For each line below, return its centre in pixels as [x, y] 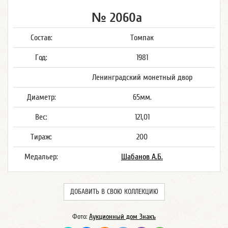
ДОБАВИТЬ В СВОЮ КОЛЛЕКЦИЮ [114, 192]
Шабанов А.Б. [142, 157]
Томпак [142, 38]
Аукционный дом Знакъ [122, 217]
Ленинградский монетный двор [142, 77]
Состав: [41, 38]
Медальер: [41, 157]
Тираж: [41, 137]
